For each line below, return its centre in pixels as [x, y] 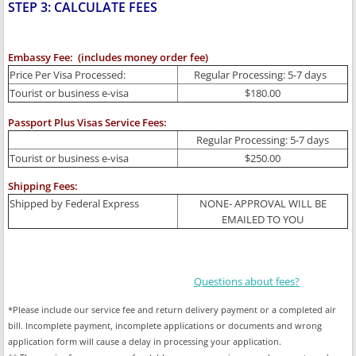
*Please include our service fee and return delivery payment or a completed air [172, 310]
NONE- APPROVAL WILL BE [263, 203]
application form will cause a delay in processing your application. [145, 341]
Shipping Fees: [43, 186]
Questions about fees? [247, 281]
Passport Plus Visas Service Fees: [87, 122]
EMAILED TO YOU [263, 219]
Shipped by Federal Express [75, 203]
